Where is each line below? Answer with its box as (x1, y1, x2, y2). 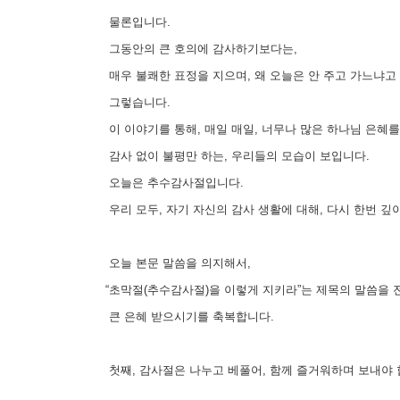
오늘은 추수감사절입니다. (102, 175, 244, 189)
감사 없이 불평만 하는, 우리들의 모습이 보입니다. (102, 148, 370, 162)
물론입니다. (102, 14, 171, 29)
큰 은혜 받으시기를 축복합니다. (102, 309, 274, 323)
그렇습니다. (102, 95, 171, 109)
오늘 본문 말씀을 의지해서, (102, 255, 251, 270)
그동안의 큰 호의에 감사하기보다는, (102, 41, 297, 55)
